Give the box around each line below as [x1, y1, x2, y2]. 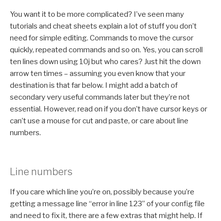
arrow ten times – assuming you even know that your [10, 69, 185, 78]
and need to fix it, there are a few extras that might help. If [10, 211, 202, 220]
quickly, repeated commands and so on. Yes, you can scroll [10, 45, 203, 55]
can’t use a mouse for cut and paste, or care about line [10, 116, 188, 126]
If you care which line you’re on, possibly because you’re [10, 187, 194, 196]
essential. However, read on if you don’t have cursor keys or [10, 105, 207, 114]
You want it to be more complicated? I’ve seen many [10, 10, 184, 19]
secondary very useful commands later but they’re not [10, 93, 190, 102]
